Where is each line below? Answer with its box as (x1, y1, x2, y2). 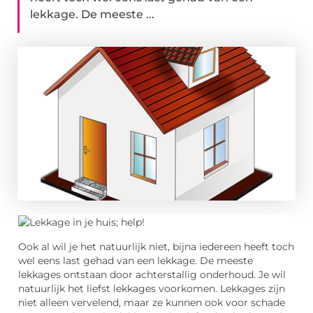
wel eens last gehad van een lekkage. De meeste (18, 254, 253, 266)
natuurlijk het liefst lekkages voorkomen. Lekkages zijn (18, 282, 285, 294)
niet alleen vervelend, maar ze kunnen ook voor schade (18, 296, 285, 308)
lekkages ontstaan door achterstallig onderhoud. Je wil (18, 268, 286, 280)
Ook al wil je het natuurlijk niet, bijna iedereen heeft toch (18, 240, 294, 252)
